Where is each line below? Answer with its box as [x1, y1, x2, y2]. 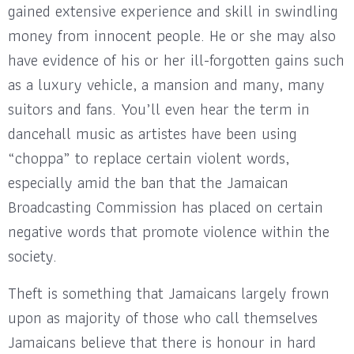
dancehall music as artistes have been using [8, 120, 297, 146]
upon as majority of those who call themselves [8, 304, 318, 330]
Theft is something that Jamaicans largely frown [8, 280, 330, 306]
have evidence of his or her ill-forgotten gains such [8, 47, 345, 73]
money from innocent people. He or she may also [8, 22, 336, 48]
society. [8, 243, 57, 269]
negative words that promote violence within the [8, 218, 330, 244]
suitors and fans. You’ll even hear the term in [8, 96, 310, 122]
